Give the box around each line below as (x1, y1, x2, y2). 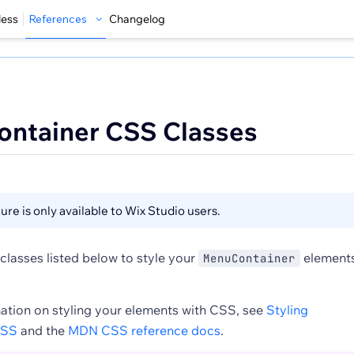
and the (17, 322, 68, 338)
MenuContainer (203, 251, 296, 265)
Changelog (109, 12, 165, 26)
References (28, 12, 87, 26)
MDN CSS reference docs (68, 322, 220, 338)
